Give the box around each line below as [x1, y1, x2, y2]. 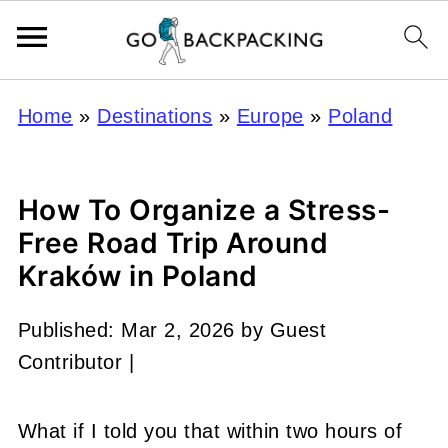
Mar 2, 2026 [121, 319, 235, 341]
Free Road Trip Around [17, 226, 329, 260]
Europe [236, 105, 304, 127]
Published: [17, 319, 122, 341]
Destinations [97, 105, 213, 127]
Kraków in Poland [17, 259, 258, 293]
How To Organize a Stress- [17, 193, 391, 227]
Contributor [17, 351, 123, 373]
